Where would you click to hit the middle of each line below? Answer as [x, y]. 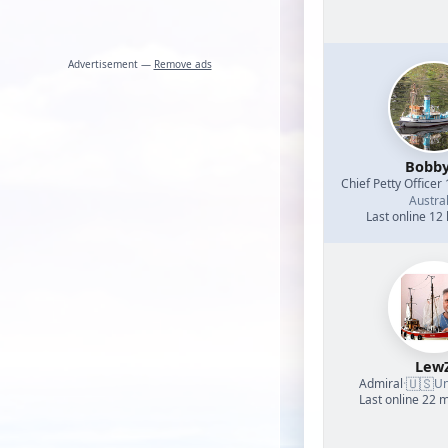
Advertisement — [110, 64]
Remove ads [182, 64]
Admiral [380, 383]
